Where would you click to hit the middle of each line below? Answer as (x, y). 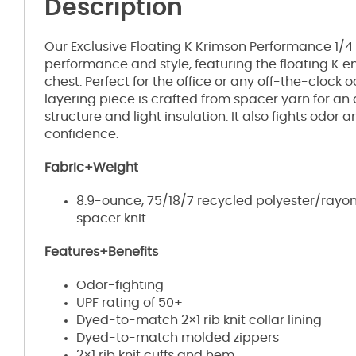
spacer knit (111, 218)
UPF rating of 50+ (130, 302)
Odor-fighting (120, 285)
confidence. (81, 134)
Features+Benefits (101, 252)
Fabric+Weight (91, 167)
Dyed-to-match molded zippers (178, 337)
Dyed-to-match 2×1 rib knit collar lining (199, 320)
